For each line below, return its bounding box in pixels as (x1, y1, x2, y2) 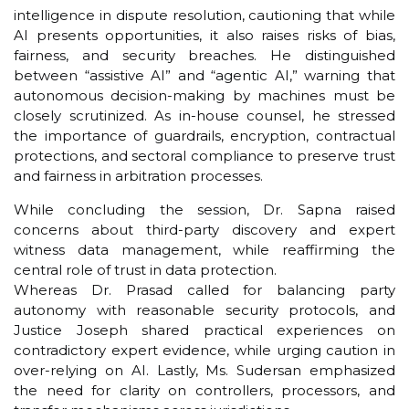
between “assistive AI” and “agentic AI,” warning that (14, 67, 395, 85)
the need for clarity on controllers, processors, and (14, 381, 395, 399)
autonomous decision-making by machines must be (14, 87, 395, 105)
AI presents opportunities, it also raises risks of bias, (14, 26, 395, 45)
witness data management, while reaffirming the (14, 240, 395, 258)
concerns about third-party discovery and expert (14, 220, 395, 238)
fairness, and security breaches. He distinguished (14, 47, 395, 65)
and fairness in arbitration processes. (14, 167, 263, 185)
